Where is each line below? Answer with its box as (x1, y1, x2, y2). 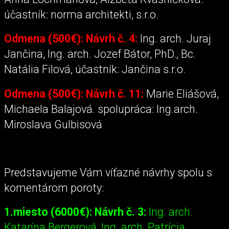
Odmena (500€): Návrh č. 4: (4, 32, 138, 45)
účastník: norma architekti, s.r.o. (4, 8, 158, 21)
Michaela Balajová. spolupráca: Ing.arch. (4, 102, 198, 116)
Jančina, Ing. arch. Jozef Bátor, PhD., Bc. (4, 48, 196, 61)
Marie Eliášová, (144, 87, 219, 100)
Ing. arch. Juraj (138, 32, 211, 45)
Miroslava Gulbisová (4, 118, 102, 131)
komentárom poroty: (4, 181, 104, 195)
